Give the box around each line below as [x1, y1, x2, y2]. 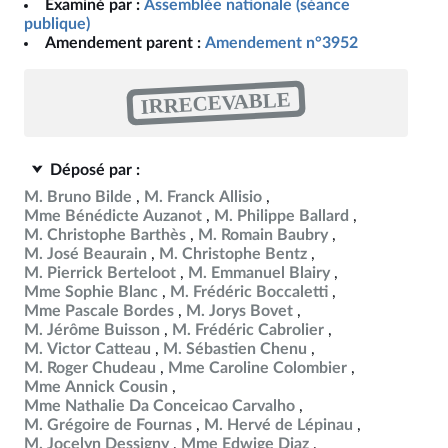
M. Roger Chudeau [24, 360, 156, 376]
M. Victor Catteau [24, 341, 151, 357]
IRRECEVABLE [140, 87, 292, 118]
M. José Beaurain [24, 246, 147, 262]
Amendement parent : [45, 35, 201, 51]
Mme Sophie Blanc [24, 284, 158, 300]
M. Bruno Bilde [24, 189, 132, 205]
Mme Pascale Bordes [24, 303, 174, 319]
